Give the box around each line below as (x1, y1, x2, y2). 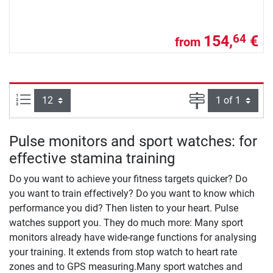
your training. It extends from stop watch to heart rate (9, 246, 237, 258)
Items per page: (31, 92, 97, 104)
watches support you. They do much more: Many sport (9, 217, 243, 229)
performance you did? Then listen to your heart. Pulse (9, 202, 238, 214)
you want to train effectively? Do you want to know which (9, 188, 255, 200)
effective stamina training (9, 150, 175, 168)
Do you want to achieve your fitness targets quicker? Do (9, 173, 247, 185)
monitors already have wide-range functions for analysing (9, 232, 257, 244)
